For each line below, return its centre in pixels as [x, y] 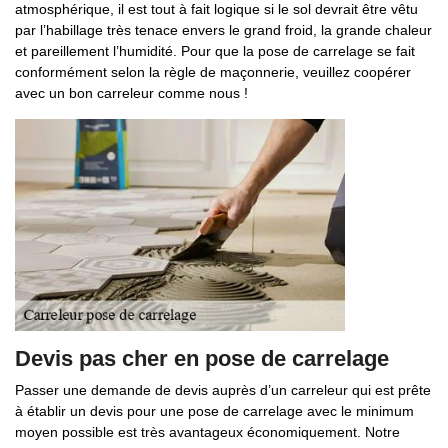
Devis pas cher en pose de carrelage [202, 358]
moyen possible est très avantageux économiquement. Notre [207, 432]
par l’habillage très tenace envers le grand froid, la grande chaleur [223, 30]
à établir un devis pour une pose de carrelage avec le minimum [214, 411]
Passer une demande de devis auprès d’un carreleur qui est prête [223, 390]
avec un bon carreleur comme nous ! [131, 93]
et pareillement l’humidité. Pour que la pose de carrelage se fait [215, 51]
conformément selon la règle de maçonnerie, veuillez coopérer [213, 72]
